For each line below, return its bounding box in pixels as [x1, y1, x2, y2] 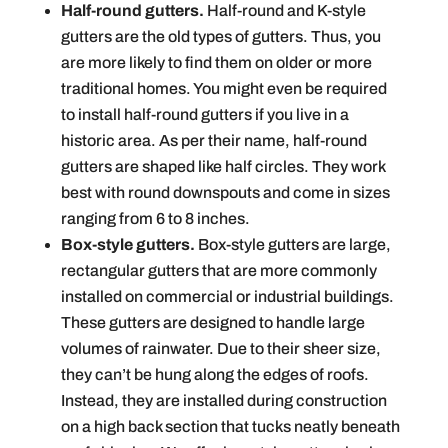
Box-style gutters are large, [194, 236, 391, 254]
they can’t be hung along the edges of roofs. [60, 366, 369, 384]
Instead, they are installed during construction [60, 392, 387, 410]
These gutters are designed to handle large [60, 314, 365, 332]
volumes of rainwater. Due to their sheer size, [60, 340, 381, 358]
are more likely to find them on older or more [60, 54, 372, 72]
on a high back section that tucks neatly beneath [60, 418, 400, 436]
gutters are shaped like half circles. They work [60, 158, 385, 176]
